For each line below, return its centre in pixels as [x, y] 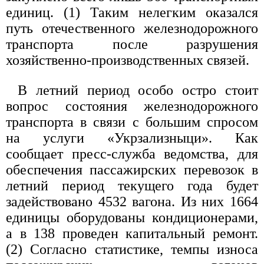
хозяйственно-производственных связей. [128, 60]
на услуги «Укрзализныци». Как [132, 138]
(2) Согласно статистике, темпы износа [132, 250]
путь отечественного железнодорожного [132, 29]
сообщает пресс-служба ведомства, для [132, 154]
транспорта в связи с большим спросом [132, 122]
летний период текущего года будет [132, 186]
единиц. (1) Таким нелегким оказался [132, 13]
